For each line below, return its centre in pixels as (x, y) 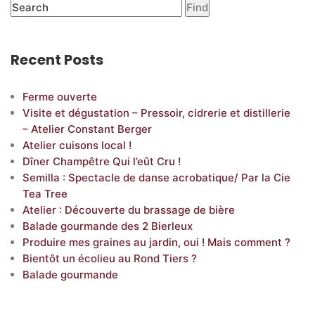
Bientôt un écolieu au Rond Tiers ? (110, 259)
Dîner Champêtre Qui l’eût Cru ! (102, 162)
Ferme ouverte (60, 97)
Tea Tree (45, 194)
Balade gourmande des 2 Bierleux (108, 226)
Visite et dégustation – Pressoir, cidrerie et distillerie (156, 113)
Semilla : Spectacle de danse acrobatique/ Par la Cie (156, 178)
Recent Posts (57, 60)
